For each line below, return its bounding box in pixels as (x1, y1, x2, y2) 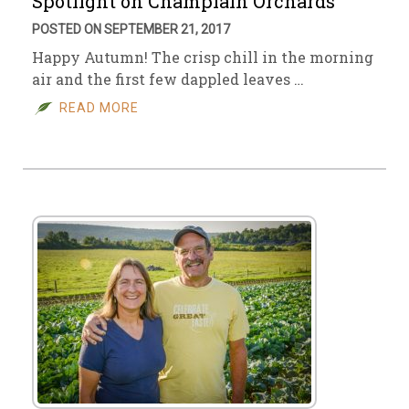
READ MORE (59, 100, 139, 115)
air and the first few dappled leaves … (32, 69, 304, 89)
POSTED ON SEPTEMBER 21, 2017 (32, 22, 230, 37)
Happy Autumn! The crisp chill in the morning (32, 47, 373, 67)
